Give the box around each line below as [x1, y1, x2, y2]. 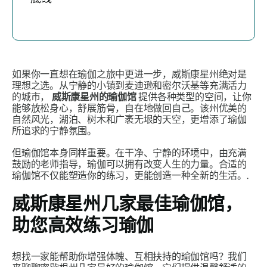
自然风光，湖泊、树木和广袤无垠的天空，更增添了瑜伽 [12, 114, 247, 125]
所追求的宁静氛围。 [12, 125, 97, 136]
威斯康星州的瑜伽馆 [51, 91, 139, 103]
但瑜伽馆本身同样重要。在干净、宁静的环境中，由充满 [12, 147, 247, 159]
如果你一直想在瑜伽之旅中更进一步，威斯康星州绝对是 [12, 69, 247, 80]
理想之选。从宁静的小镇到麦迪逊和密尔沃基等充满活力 [12, 80, 247, 91]
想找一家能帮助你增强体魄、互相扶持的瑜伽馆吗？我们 [12, 251, 247, 262]
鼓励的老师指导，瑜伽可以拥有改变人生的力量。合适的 [12, 159, 247, 170]
